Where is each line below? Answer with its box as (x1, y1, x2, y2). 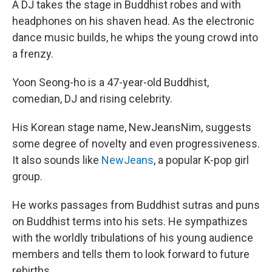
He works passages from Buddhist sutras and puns (12, 199, 260, 211)
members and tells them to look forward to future (12, 248, 250, 260)
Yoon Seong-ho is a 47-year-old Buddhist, (12, 76, 209, 89)
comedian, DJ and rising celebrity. (12, 92, 172, 105)
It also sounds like (12, 154, 101, 166)
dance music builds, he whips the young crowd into (12, 31, 258, 44)
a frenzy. (12, 47, 53, 60)
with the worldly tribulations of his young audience (12, 231, 253, 244)
